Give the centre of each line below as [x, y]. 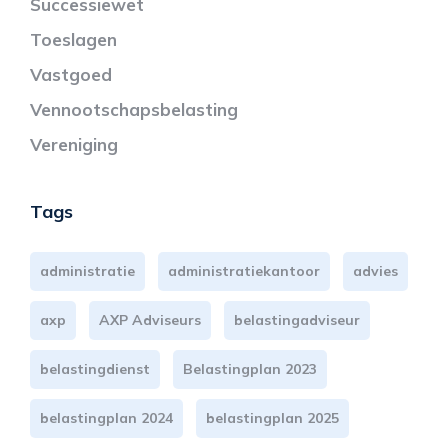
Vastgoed [71, 74]
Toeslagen [73, 39]
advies [375, 270]
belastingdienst [95, 368]
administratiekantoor [244, 270]
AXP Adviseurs [150, 319]
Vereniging [74, 144]
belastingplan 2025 [272, 417]
